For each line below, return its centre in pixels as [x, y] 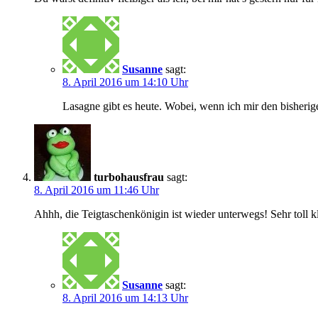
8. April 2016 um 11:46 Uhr [97, 190]
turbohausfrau [129, 177]
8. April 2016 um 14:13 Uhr [125, 297]
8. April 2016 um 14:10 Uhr [125, 82]
